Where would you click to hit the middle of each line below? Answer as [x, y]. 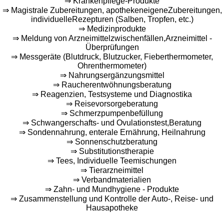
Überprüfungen [112, 47]
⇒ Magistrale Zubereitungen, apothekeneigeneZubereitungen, [112, 10]
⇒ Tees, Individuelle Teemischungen [112, 160]
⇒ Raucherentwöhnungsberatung [112, 84]
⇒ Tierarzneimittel [112, 170]
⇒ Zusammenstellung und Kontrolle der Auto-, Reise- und [112, 198]
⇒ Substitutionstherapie [112, 151]
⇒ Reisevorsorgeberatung [112, 103]
